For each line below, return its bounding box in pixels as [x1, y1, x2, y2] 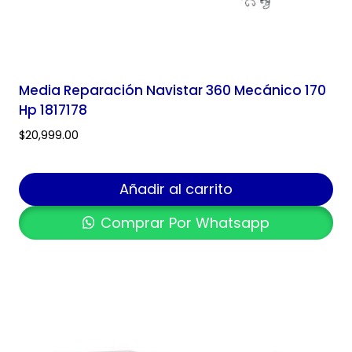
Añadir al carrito [119, 179, 233, 200]
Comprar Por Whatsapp [97, 212, 270, 233]
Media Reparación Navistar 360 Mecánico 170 [19, 80, 326, 100]
